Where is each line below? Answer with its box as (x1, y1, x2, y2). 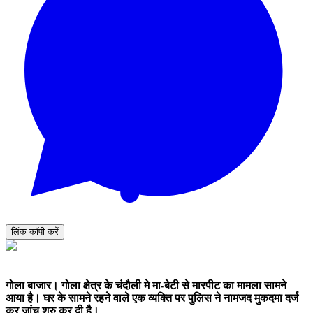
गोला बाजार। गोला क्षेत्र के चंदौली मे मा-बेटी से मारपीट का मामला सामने (6, 279, 286, 292)
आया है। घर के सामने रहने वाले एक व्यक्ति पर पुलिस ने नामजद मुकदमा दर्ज (6, 292, 298, 305)
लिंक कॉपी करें (11, 226, 59, 237)
